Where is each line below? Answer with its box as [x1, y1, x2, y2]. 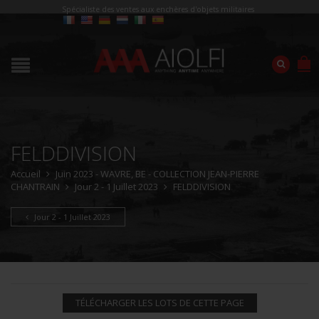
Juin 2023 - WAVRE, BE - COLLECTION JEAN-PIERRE [56, 167, 259, 180]
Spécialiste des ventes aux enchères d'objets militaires [61, 4, 254, 14]
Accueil [11, 167, 41, 180]
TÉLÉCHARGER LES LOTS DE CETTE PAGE [75, 296, 244, 309]
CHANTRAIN [11, 180, 60, 193]
